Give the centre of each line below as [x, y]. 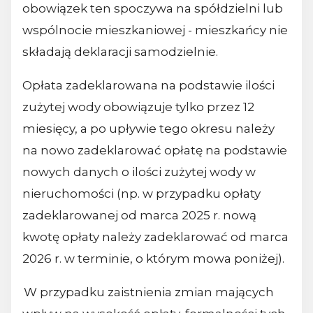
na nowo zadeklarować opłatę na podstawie [155, 151]
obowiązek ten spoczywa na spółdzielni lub [153, 9]
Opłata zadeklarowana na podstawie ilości [148, 86]
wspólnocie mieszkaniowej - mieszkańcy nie [155, 30]
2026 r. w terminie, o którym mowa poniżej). [154, 259]
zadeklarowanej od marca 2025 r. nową [139, 216]
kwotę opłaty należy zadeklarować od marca [155, 237]
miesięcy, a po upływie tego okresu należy [148, 129]
